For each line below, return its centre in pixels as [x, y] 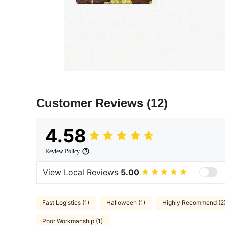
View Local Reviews [82, 173]
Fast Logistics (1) [66, 203]
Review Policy [63, 151]
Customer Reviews [91, 103]
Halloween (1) [126, 203]
